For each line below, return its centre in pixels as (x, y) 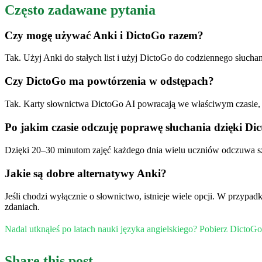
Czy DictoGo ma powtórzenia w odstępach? (109, 81)
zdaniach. (22, 206)
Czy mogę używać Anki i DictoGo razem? (104, 35)
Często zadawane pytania (80, 10)
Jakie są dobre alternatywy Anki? (86, 173)
